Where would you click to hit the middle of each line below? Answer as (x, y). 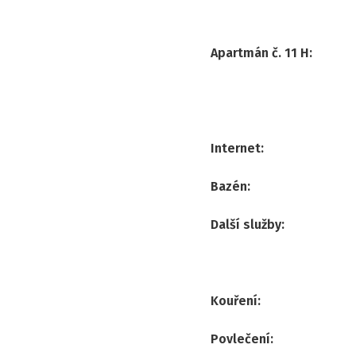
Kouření (234, 300)
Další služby (246, 224)
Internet (236, 148)
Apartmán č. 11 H (260, 52)
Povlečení (240, 339)
